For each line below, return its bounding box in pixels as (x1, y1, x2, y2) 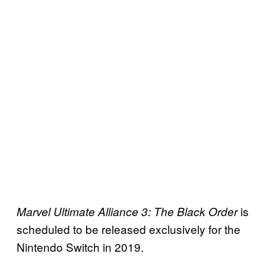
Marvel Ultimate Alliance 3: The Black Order (17, 203, 240, 219)
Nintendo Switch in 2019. (17, 238, 144, 255)
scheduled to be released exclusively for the (17, 220, 240, 237)
